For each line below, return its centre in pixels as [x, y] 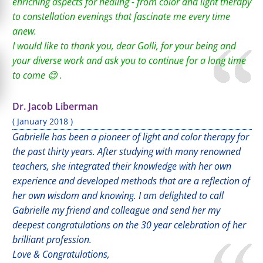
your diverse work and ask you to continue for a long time [129, 60]
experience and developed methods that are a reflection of [131, 181]
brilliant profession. [52, 240]
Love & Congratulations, [61, 254]
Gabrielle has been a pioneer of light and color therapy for [131, 137]
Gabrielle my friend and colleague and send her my [116, 210]
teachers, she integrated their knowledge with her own [122, 166]
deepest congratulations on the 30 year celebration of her [129, 225]
